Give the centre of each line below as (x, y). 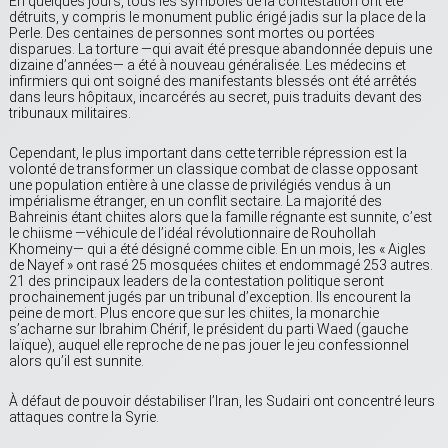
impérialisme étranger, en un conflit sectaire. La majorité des (195, 201)
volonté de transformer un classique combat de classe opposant (213, 169)
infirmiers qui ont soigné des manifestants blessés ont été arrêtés (213, 81)
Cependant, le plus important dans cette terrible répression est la (208, 153)
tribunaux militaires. (70, 113)
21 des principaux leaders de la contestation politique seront (196, 281)
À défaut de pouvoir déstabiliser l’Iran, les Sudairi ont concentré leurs (222, 401)
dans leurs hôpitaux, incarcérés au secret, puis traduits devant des (215, 97)
